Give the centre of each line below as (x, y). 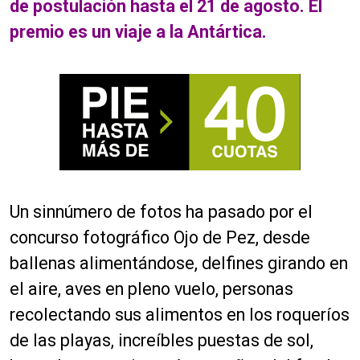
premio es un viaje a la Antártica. (138, 32)
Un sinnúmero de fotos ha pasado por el (161, 212)
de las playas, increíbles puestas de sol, (162, 341)
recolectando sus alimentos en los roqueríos (180, 315)
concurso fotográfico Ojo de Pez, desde (160, 238)
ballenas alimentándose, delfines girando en (179, 264)
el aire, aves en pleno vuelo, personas (151, 289)
